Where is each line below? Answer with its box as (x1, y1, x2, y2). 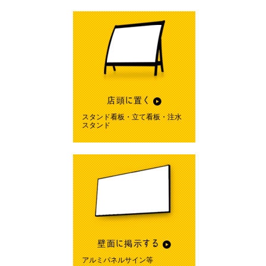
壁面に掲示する (97, 239, 160, 248)
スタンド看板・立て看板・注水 (81, 113, 182, 122)
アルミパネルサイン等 (81, 256, 153, 265)
